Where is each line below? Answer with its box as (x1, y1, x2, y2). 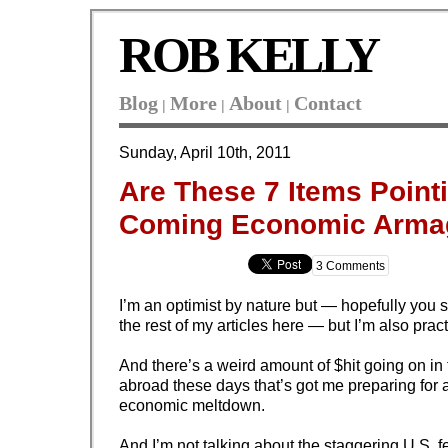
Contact (294, 91, 362, 114)
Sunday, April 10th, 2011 (119, 143, 291, 161)
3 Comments (316, 259, 385, 274)
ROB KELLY (119, 27, 378, 84)
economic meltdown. (119, 397, 265, 415)
